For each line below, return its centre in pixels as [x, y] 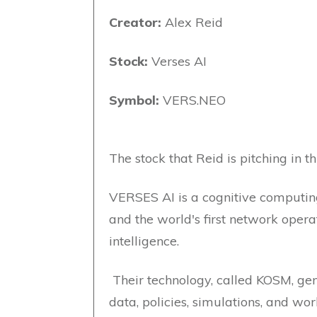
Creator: [137, 22]
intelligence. [144, 241]
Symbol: [136, 100]
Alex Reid [194, 22]
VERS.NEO [194, 100]
